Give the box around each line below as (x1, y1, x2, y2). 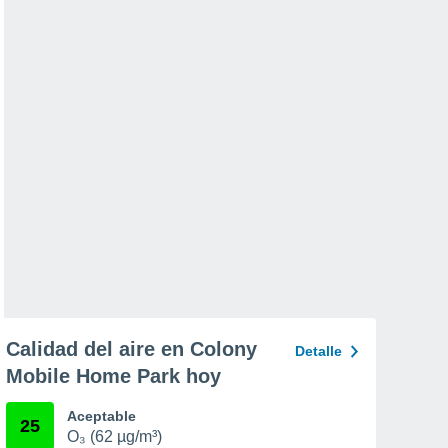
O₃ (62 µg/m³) (67, 428, 162, 445)
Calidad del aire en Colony (6, 338, 257, 360)
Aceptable (67, 408, 136, 424)
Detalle (295, 343, 342, 359)
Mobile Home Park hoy (6, 365, 221, 387)
